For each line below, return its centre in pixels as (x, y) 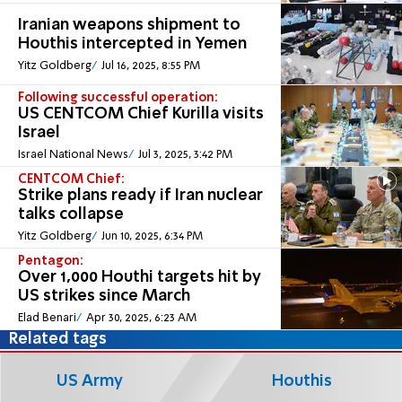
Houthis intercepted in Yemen (132, 44)
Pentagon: (51, 262)
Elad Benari (47, 318)
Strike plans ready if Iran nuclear (140, 196)
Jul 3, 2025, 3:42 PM (185, 154)
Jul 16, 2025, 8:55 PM (150, 66)
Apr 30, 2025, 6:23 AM (141, 318)
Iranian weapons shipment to (129, 26)
